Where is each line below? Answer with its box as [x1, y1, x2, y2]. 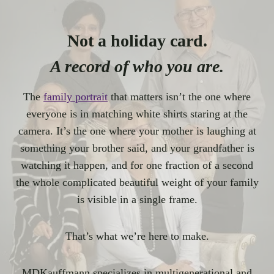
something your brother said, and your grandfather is [20, 142, 254, 155]
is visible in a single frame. [76, 193, 198, 206]
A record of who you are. [50, 57, 224, 76]
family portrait [43, 91, 108, 103]
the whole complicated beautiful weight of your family [15, 176, 259, 189]
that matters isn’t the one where [108, 91, 251, 103]
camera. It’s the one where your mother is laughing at [18, 125, 256, 138]
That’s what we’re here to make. [65, 230, 209, 243]
